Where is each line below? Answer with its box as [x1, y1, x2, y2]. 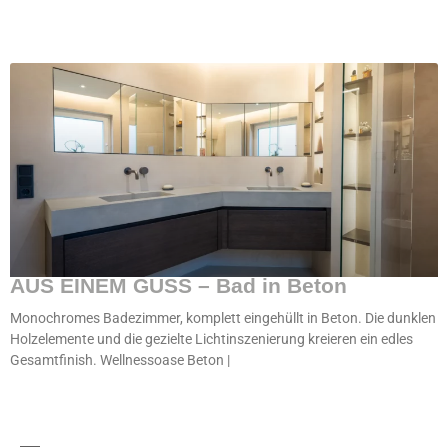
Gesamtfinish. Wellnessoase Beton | [10, 352, 230, 368]
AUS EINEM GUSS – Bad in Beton [10, 274, 347, 297]
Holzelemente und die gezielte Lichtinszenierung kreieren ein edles [10, 331, 413, 347]
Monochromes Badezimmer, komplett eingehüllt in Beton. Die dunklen [10, 310, 436, 326]
